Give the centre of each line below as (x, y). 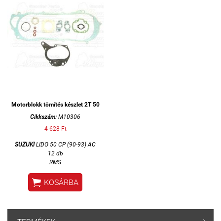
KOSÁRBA (61, 182)
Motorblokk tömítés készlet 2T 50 (55, 104)
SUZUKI (25, 144)
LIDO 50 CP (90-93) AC (65, 144)
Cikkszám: (43, 117)
